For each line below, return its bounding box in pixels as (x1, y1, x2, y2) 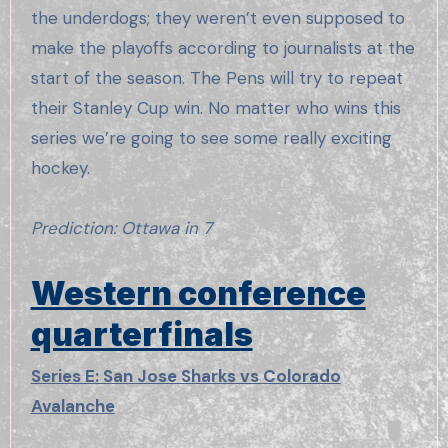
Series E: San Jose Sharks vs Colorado (30, 365, 341, 388)
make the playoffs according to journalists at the (30, 36, 415, 59)
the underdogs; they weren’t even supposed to (30, 6, 405, 29)
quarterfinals (30, 314, 253, 354)
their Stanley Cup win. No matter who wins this (30, 96, 401, 119)
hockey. (30, 156, 90, 179)
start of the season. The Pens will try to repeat (30, 66, 403, 89)
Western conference (30, 273, 366, 313)
